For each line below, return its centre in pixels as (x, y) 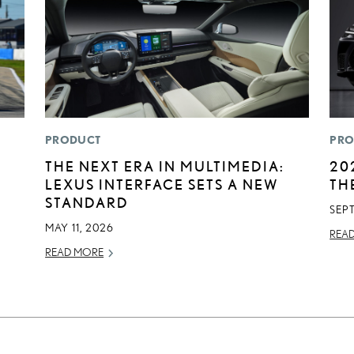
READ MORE (75, 252)
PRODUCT (73, 140)
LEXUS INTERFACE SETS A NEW (162, 185)
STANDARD (87, 203)
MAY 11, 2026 (80, 228)
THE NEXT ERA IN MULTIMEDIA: (165, 166)
